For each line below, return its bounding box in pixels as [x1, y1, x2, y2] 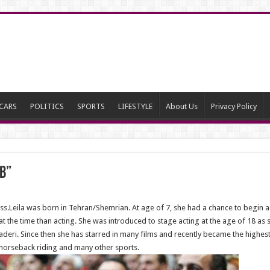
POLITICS [30, 102, 64, 111]
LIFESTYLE [118, 102, 152, 111]
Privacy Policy [210, 102, 257, 111]
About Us [165, 102, 198, 111]
